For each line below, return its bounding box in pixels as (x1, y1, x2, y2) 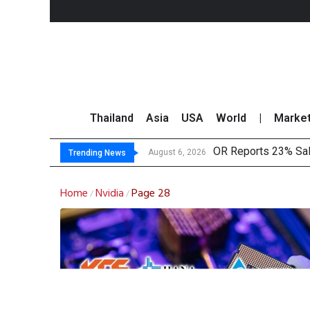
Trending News (69, 148, 126, 158)
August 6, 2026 (148, 147, 206, 158)
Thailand (89, 111, 134, 125)
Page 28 (131, 185, 170, 203)
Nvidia (95, 185, 124, 203)
